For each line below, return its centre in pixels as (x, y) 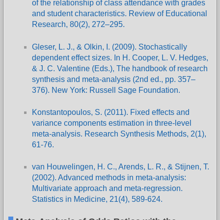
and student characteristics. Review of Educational (120, 14)
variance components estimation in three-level (112, 123)
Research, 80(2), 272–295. (78, 25)
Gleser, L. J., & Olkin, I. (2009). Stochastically (110, 47)
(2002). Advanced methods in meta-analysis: (109, 178)
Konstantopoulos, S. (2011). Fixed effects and (111, 112)
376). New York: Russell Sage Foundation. (106, 90)
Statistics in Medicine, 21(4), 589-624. (97, 199)
